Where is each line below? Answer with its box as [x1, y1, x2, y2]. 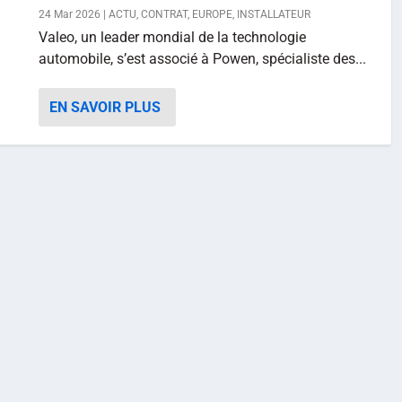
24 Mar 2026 [39, 8, 100, 21]
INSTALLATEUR [237, 8, 310, 21]
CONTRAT [141, 8, 188, 21]
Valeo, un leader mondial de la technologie [39, 29, 306, 46]
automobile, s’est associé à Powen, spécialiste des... [39, 50, 366, 67]
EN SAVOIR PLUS [49, 99, 161, 116]
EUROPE [192, 8, 232, 21]
